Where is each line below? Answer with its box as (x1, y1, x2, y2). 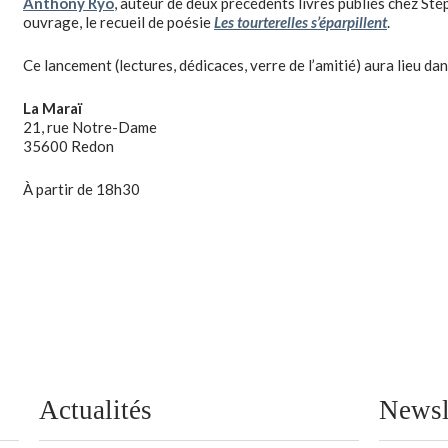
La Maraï (23, 99, 82, 117)
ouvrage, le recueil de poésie (23, 13, 214, 31)
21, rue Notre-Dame (23, 118, 157, 136)
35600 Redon (23, 137, 114, 155)
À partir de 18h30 (23, 180, 140, 198)
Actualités (39, 395, 152, 425)
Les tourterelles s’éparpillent (214, 13, 387, 31)
